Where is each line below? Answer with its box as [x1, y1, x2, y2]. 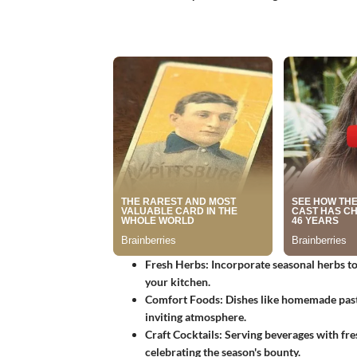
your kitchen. [145, 275, 210, 289]
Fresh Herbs [145, 257, 206, 272]
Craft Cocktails [145, 328, 219, 342]
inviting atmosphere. [145, 310, 246, 324]
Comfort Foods [145, 292, 220, 307]
